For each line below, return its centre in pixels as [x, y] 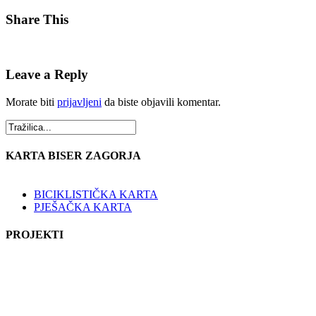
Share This [37, 20]
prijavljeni [79, 102]
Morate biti [31, 102]
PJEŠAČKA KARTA [83, 207]
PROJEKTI [35, 235]
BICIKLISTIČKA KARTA [96, 195]
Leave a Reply [47, 74]
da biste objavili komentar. [161, 102]
